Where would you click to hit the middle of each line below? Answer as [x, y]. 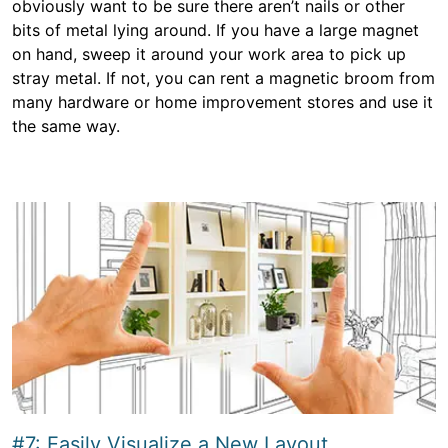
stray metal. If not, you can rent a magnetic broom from [223, 78]
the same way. [66, 126]
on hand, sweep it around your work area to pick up [209, 54]
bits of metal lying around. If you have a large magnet [215, 30]
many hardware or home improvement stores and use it [222, 102]
